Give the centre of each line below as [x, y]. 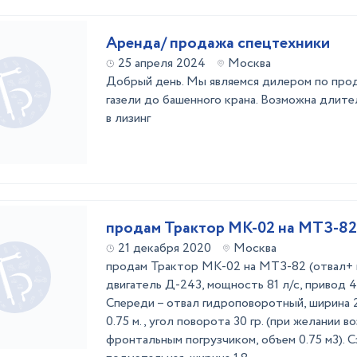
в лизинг [128, 118]
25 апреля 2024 [162, 63]
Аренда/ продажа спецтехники [218, 43]
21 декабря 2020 [165, 248]
